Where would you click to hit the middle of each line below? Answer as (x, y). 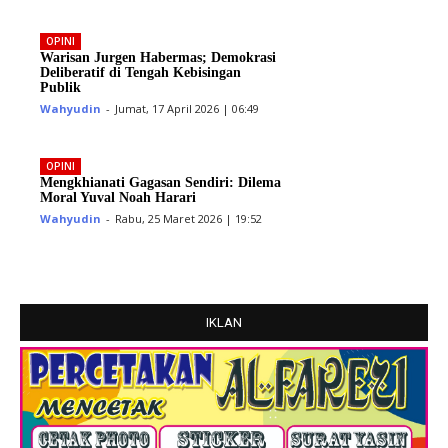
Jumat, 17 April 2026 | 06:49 (187, 109)
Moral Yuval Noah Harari (118, 198)
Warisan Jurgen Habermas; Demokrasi (158, 58)
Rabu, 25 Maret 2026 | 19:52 (189, 219)
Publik (61, 88)
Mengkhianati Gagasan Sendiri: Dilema (161, 183)
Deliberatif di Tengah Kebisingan (141, 73)
